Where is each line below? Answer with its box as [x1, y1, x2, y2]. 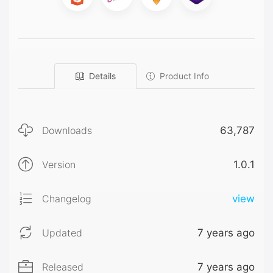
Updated [42, 227, 82, 239]
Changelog [42, 193, 91, 205]
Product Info [160, 71, 209, 82]
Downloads [42, 124, 92, 137]
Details [88, 71, 116, 82]
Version [42, 158, 76, 171]
